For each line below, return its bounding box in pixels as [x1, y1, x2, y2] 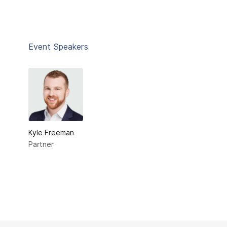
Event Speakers [28, 42, 88, 52]
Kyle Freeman [28, 129, 74, 137]
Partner [28, 140, 54, 149]
